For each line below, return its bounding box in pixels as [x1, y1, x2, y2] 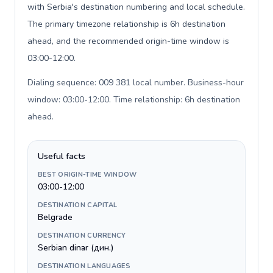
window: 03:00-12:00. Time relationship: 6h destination [27, 94, 240, 105]
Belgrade [38, 211, 73, 223]
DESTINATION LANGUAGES [38, 261, 130, 271]
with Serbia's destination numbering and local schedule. [27, 1, 245, 13]
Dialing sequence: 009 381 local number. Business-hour [27, 77, 244, 88]
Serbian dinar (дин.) [38, 242, 113, 253]
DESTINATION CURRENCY [38, 231, 126, 240]
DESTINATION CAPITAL [38, 200, 118, 210]
